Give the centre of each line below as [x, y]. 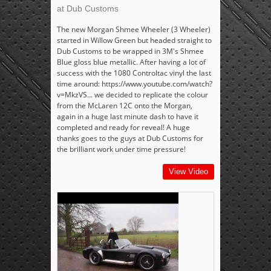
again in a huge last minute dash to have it [128, 117]
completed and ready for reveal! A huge [123, 128]
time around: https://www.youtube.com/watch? [135, 84]
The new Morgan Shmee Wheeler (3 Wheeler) [134, 30]
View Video [188, 172]
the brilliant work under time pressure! [121, 149]
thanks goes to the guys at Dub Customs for [130, 139]
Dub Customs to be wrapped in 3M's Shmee [130, 51]
